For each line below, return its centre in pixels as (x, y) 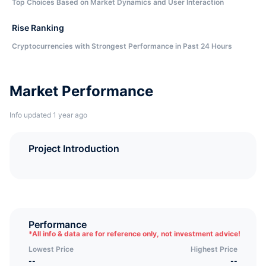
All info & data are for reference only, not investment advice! (136, 234)
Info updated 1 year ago (48, 115)
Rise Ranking (38, 28)
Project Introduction (74, 148)
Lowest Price (51, 249)
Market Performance (81, 91)
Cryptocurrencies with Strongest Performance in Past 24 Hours (122, 46)
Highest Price (214, 249)
